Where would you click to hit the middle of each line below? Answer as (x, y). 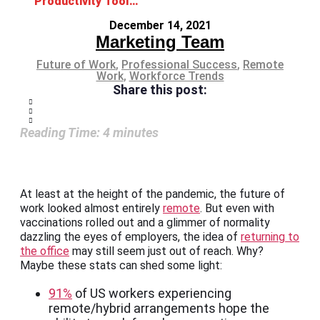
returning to (270, 237)
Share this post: (160, 90)
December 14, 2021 (160, 26)
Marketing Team (160, 42)
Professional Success (179, 65)
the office (45, 251)
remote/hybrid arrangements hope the (159, 309)
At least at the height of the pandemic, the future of (152, 194)
